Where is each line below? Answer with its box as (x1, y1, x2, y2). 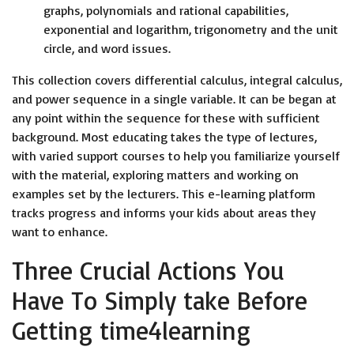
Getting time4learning (12, 314, 250, 346)
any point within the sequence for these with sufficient (12, 110, 320, 126)
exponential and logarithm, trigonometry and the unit (43, 21, 338, 37)
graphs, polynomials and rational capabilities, (43, 2, 288, 18)
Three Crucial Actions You (12, 254, 284, 286)
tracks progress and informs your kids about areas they (12, 205, 316, 220)
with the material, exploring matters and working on (12, 167, 299, 183)
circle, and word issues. (43, 40, 171, 56)
